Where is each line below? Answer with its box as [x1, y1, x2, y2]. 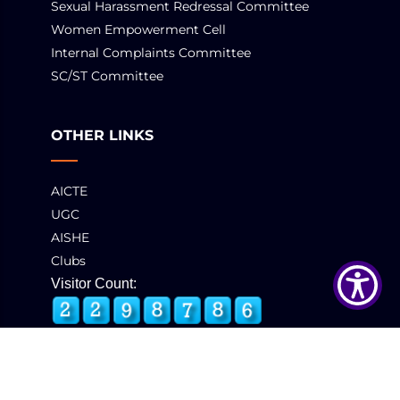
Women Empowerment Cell [51, 21, 226, 37]
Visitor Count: [51, 276, 137, 291]
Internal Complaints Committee [51, 45, 251, 61]
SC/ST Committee [51, 68, 163, 84]
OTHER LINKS [51, 127, 154, 144]
